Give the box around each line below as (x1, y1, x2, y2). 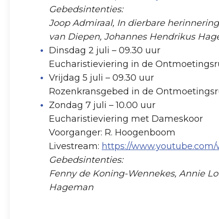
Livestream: (49, 140, 102, 152)
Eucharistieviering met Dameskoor (49, 113, 203, 124)
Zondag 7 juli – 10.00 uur (49, 99, 155, 110)
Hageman (49, 181, 93, 193)
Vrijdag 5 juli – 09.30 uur (49, 72, 154, 83)
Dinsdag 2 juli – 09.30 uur (49, 44, 160, 56)
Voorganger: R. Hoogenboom (49, 127, 175, 138)
